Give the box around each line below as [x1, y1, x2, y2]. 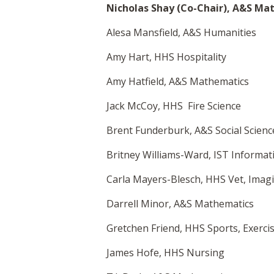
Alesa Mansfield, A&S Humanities [106, 26, 256, 40]
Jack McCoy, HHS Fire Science [106, 99, 241, 113]
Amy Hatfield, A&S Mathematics [106, 75, 249, 89]
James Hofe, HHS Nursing [106, 246, 224, 260]
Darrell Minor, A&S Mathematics [106, 197, 254, 211]
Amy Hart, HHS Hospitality [106, 50, 226, 64]
